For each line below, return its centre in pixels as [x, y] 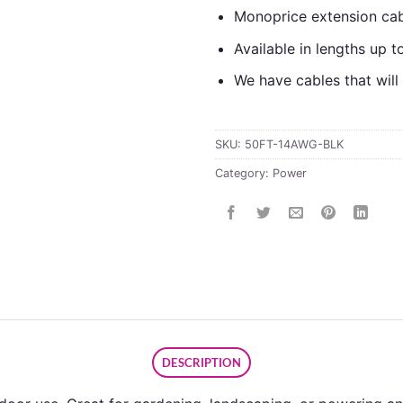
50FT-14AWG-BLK [294, 144]
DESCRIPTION [201, 363]
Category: [244, 173]
